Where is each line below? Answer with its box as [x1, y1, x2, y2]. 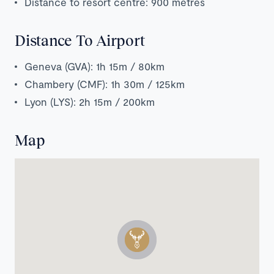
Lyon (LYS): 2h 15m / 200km [24, 95, 155, 108]
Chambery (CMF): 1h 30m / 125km [24, 77, 185, 90]
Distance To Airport [15, 31, 145, 49]
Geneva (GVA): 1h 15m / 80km [24, 59, 165, 72]
